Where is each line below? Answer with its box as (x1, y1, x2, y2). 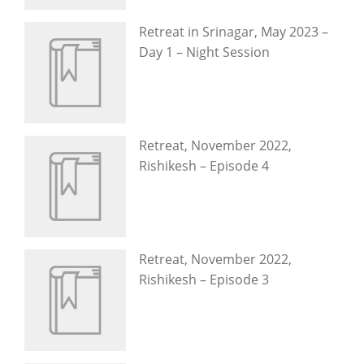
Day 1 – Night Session (139, 43, 270, 61)
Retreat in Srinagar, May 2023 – (139, 23, 328, 41)
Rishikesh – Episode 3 (139, 271, 269, 288)
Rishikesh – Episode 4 (139, 157, 269, 175)
